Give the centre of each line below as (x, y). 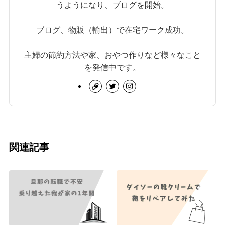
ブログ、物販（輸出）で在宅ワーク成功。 (113, 29)
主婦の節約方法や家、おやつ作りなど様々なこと (113, 54)
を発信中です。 (113, 67)
